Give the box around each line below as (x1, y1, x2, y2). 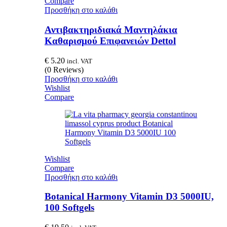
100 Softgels (45, 202, 94, 213)
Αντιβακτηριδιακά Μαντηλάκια (45, 24, 177, 35)
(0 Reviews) (45, 65, 84, 74)
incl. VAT (67, 57, 92, 65)
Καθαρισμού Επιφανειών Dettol (45, 35, 176, 46)
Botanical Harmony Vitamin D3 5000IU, (45, 191, 214, 202)
